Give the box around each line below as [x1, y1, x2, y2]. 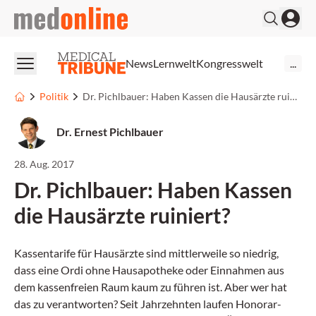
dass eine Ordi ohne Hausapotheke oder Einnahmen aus [14, 263, 284, 276]
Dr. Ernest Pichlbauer [56, 125, 164, 138]
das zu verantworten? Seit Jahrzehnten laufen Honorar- [14, 297, 281, 310]
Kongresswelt [196, 56, 263, 70]
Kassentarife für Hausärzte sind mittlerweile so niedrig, [14, 246, 279, 260]
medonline [13, 8, 65, 21]
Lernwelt [153, 56, 196, 70]
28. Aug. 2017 [14, 158, 74, 170]
